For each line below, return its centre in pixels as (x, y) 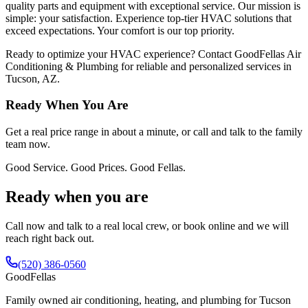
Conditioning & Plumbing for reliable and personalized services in (148, 66)
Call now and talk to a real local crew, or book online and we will (147, 225)
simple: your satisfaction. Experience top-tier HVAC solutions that (148, 18)
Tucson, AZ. (33, 78)
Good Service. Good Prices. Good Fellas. (96, 168)
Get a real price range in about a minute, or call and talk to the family (154, 132)
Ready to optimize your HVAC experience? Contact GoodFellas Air (153, 54)
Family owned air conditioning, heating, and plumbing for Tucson (148, 300)
